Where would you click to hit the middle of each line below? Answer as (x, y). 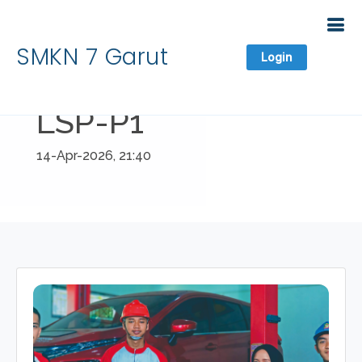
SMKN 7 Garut (92, 57)
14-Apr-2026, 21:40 (94, 156)
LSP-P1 (90, 122)
